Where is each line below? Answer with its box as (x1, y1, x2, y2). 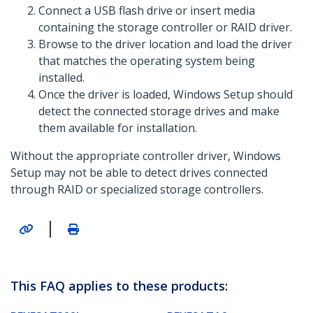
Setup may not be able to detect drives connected (10, 165, 268, 181)
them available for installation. (38, 120, 197, 136)
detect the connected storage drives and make (38, 103, 279, 119)
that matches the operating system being (38, 53, 255, 69)
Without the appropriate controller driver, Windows (10, 148, 281, 164)
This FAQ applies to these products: (10, 277, 228, 294)
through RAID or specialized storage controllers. (10, 182, 263, 198)
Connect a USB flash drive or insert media (38, 3, 255, 19)
